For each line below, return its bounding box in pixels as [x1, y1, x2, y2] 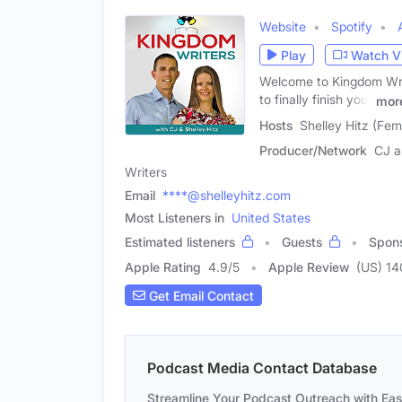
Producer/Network [259, 143, 367, 158]
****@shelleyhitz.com [162, 188, 291, 203]
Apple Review [268, 259, 349, 275]
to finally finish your [259, 92, 372, 108]
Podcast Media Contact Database [147, 359, 377, 377]
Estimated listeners [125, 234, 235, 249]
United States [232, 210, 310, 225]
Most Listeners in [125, 210, 224, 225]
